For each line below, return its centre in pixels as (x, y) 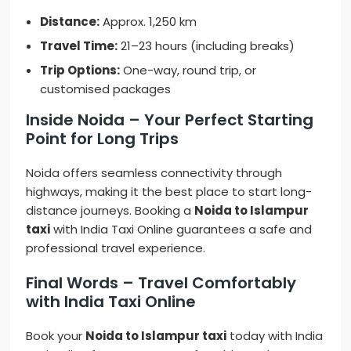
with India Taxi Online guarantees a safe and (181, 230)
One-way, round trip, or (188, 71)
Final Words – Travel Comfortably (161, 283)
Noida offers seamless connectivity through (154, 173)
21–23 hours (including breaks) (206, 46)
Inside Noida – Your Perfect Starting (170, 120)
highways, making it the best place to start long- (169, 192)
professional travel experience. (116, 248)
